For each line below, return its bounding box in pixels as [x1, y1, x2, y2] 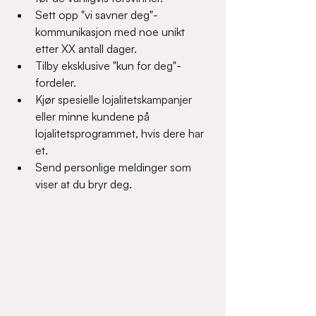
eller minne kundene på [35, 109, 152, 123]
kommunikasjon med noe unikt [35, 25, 188, 39]
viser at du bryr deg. [35, 177, 138, 191]
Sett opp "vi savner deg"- [35, 8, 158, 22]
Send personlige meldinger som [35, 160, 194, 174]
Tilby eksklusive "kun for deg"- [35, 59, 181, 73]
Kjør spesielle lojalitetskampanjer [35, 92, 195, 107]
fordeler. [35, 75, 82, 90]
